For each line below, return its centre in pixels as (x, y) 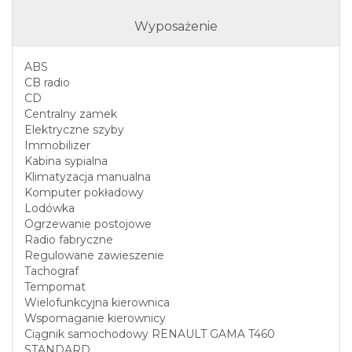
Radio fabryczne (69, 240)
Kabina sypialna (66, 161)
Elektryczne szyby (74, 130)
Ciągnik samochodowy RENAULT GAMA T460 (150, 334)
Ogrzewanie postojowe (88, 224)
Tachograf (51, 271)
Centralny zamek (71, 114)
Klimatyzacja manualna (88, 177)
